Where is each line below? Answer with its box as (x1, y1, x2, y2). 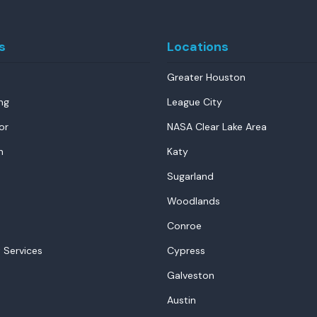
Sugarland (167, 170, 214, 183)
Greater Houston (167, 71, 246, 83)
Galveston (167, 269, 214, 282)
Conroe (167, 219, 202, 232)
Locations (167, 38, 229, 55)
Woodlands (167, 195, 220, 207)
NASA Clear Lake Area (167, 120, 267, 133)
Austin (167, 294, 196, 306)
